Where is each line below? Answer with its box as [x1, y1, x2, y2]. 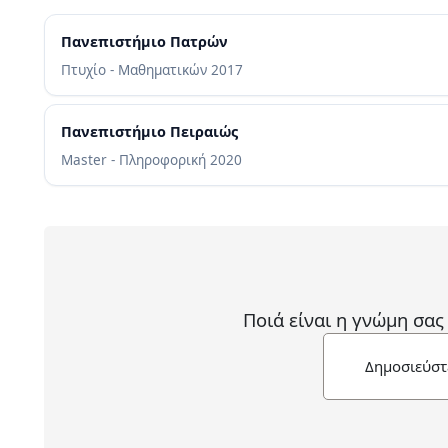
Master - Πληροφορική [61, 149, 210, 169]
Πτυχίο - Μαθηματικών [61, 59, 211, 79]
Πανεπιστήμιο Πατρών [61, 31, 228, 51]
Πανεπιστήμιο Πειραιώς [61, 121, 238, 141]
